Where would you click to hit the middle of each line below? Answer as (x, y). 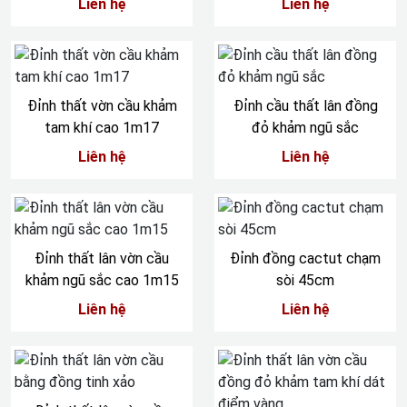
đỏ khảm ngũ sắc (305, 128)
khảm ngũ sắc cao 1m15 (102, 280)
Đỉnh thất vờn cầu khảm (102, 106)
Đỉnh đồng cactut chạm (305, 258)
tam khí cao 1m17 (102, 128)
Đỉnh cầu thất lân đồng (305, 106)
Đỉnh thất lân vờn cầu (102, 258)
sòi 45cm (305, 280)
